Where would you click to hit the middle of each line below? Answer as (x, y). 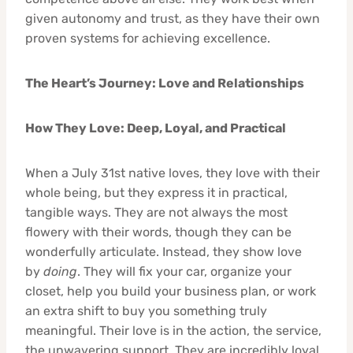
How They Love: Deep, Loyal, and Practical (156, 128)
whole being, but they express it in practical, (156, 192)
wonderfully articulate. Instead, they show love (163, 251)
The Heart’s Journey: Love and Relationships (165, 83)
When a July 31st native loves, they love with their (173, 173)
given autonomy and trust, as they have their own (173, 18)
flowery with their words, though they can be (158, 232)
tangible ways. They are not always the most (156, 212)
